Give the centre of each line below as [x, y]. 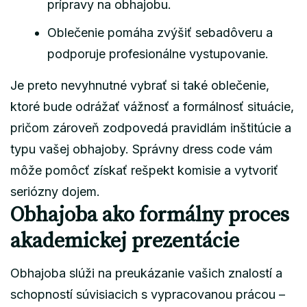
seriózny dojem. [55, 191]
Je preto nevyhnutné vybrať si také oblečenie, [140, 85]
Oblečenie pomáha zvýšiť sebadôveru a [160, 32]
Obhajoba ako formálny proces [150, 215]
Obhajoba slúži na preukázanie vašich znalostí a [146, 273]
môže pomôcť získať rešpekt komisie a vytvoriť [144, 170]
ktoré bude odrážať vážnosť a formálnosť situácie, [152, 106]
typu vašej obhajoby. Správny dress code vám [142, 149]
